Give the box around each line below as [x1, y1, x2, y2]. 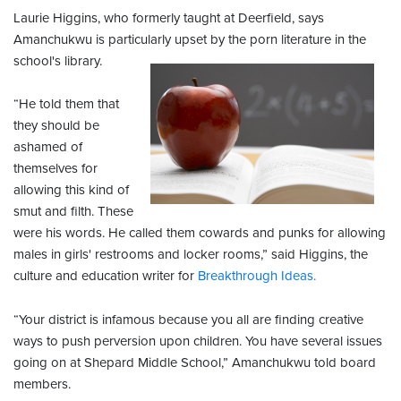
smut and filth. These [13, 203, 133, 220]
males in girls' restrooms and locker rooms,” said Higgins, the [13, 246, 368, 263]
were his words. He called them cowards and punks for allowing [13, 225, 386, 242]
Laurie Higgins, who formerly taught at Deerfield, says [13, 10, 324, 27]
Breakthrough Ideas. [198, 268, 316, 285]
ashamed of [13, 139, 82, 156]
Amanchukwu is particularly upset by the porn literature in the [13, 31, 366, 48]
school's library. [13, 53, 102, 70]
